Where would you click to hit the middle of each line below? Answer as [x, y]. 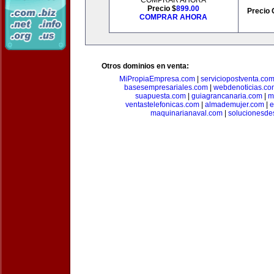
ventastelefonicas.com [162, 105]
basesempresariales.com [166, 87]
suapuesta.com [161, 96]
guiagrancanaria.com [227, 96]
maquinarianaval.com [186, 113]
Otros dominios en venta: [145, 66]
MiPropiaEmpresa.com [157, 79]
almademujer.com [234, 105]
